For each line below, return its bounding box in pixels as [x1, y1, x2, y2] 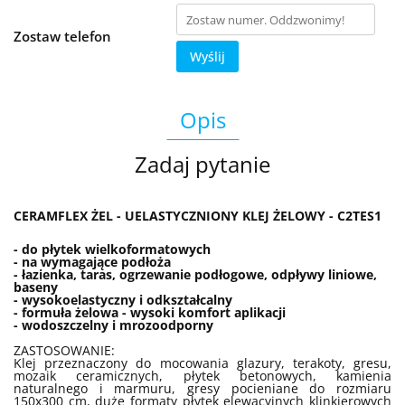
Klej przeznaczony [14, 354, 128, 372]
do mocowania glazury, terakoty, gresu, [136, 354, 392, 372]
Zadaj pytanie [135, 149, 270, 179]
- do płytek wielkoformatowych [14, 240, 211, 258]
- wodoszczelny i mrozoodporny [14, 316, 213, 334]
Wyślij [190, 48, 225, 65]
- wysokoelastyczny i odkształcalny [14, 291, 232, 308]
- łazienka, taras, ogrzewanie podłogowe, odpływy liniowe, [14, 266, 377, 283]
